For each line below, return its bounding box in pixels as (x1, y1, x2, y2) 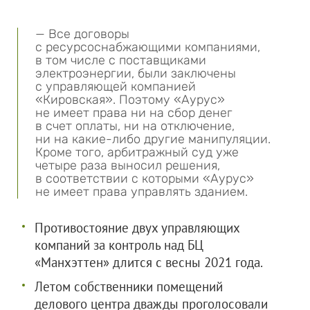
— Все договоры (35, 26, 129, 42)
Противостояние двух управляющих (35, 219, 239, 236)
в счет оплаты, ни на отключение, (35, 118, 235, 134)
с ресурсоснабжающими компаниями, (35, 39, 260, 55)
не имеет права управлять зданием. (35, 184, 248, 199)
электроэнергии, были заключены (35, 66, 236, 81)
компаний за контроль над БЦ (35, 237, 203, 253)
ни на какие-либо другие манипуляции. (35, 131, 271, 147)
